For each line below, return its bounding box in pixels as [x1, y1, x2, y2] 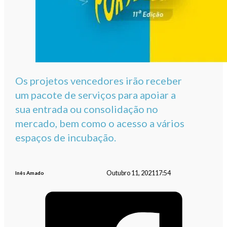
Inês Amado [15, 170, 45, 176]
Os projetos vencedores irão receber [15, 74, 182, 87]
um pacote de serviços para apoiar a [15, 89, 176, 101]
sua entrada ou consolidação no [15, 103, 159, 116]
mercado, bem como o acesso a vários [15, 117, 185, 130]
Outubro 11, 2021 [106, 169, 155, 177]
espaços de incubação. [15, 131, 117, 144]
